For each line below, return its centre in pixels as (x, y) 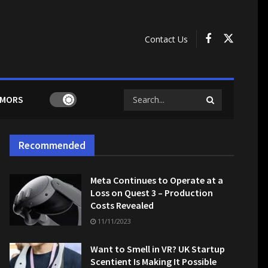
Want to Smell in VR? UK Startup (158, 249)
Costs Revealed (122, 205)
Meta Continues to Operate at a (157, 180)
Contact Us (166, 39)
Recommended (52, 145)
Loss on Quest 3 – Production (152, 193)
